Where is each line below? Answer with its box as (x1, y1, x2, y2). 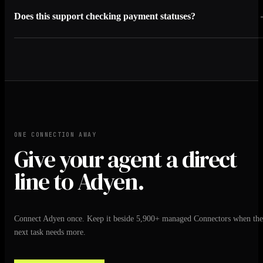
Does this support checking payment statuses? (14, 11, 195, 21)
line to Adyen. (14, 166, 144, 198)
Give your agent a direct (14, 143, 237, 176)
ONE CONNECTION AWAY (14, 131, 96, 139)
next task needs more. (14, 227, 86, 237)
